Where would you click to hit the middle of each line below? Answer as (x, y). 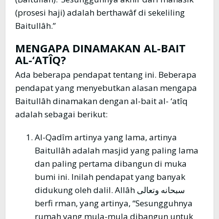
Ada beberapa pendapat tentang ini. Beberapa (106, 75)
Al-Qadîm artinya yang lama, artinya (106, 137)
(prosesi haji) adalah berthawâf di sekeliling (100, 13)
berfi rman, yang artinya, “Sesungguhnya (114, 203)
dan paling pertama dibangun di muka (111, 164)
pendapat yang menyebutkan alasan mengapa (106, 88)
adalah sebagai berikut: (61, 114)
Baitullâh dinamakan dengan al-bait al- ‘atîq (101, 101)
